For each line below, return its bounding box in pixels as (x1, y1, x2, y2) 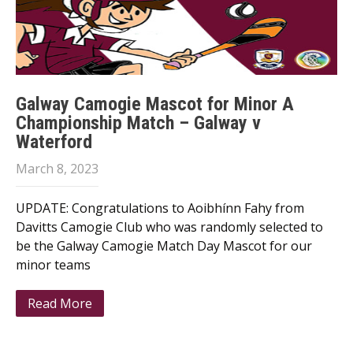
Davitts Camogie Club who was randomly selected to (16, 218, 323, 236)
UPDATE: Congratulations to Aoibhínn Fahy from (16, 199, 304, 217)
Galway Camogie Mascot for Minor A (16, 93, 294, 115)
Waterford (16, 131, 92, 153)
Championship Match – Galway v (16, 112, 261, 134)
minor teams (16, 256, 91, 273)
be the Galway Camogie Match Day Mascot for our (16, 237, 312, 255)
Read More (28, 295, 92, 312)
